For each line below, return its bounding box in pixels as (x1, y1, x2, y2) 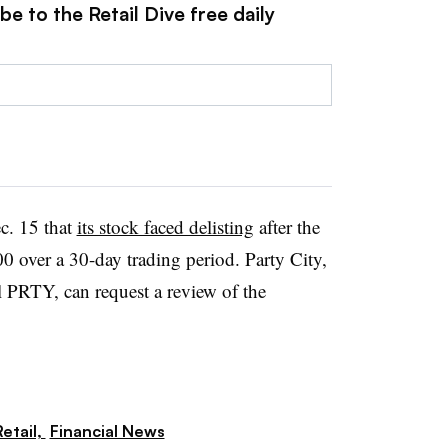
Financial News (49, 420, 165, 441)
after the (253, 213, 320, 239)
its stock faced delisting (76, 213, 254, 239)
